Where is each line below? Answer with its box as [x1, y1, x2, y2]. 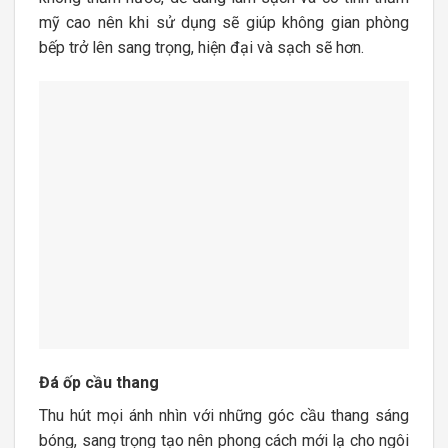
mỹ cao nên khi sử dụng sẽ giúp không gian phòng [39, 12, 409, 32]
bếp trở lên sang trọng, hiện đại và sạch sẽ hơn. [39, 37, 368, 57]
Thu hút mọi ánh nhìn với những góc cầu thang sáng [39, 405, 409, 425]
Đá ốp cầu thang [39, 372, 159, 392]
